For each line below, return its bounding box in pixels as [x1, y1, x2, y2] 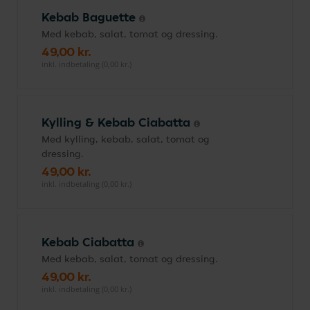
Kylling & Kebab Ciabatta [42, 114, 194, 130]
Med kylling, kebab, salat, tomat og [42, 133, 210, 145]
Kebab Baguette [42, 9, 139, 25]
